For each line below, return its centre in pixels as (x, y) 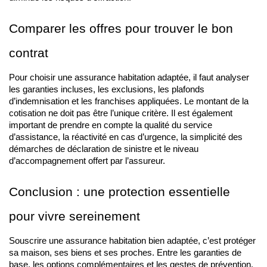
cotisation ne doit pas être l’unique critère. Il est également (121, 113)
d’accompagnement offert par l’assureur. (87, 161)
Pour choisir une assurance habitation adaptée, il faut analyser (129, 77)
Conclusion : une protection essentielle (119, 192)
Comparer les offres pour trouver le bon (121, 29)
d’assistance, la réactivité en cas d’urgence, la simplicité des (126, 137)
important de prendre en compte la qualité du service (111, 125)
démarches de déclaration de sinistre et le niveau (104, 149)
